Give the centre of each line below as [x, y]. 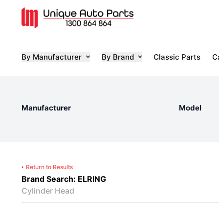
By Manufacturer [52, 57]
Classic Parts [177, 57]
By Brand [118, 57]
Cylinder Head [48, 191]
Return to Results [49, 167]
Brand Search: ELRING [64, 179]
